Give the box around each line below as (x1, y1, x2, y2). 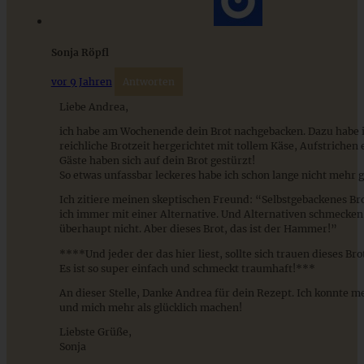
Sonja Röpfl (50, 46, 109, 59)
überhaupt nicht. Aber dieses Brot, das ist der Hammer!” (58, 223, 337, 236)
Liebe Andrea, (58, 100, 128, 113)
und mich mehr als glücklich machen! (58, 301, 242, 314)
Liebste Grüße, (58, 326, 132, 339)
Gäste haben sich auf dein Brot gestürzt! (58, 154, 255, 167)
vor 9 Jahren (50, 76, 112, 89)
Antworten (122, 76, 175, 89)
